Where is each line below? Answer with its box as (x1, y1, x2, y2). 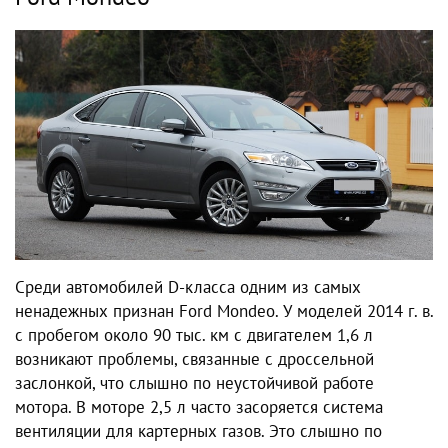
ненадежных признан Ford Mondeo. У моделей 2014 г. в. (15, 300, 433, 323)
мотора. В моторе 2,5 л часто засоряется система (15, 396, 383, 419)
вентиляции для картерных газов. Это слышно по (15, 420, 382, 443)
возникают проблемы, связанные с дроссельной (15, 348, 374, 371)
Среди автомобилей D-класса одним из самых (15, 276, 361, 299)
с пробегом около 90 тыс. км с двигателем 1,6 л (15, 324, 373, 347)
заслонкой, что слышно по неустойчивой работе (15, 372, 374, 395)
